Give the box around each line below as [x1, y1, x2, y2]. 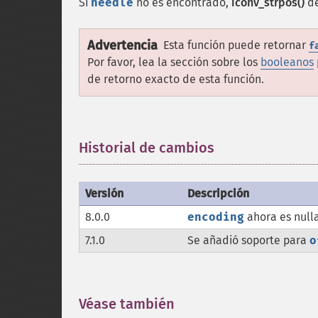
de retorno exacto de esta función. [87, 72, 264, 86]
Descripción [187, 187, 249, 200]
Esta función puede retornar [163, 38, 309, 52]
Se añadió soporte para [187, 234, 309, 247]
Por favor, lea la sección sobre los [87, 55, 261, 69]
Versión [85, 187, 124, 200]
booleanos [261, 55, 314, 69]
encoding [187, 210, 244, 224]
